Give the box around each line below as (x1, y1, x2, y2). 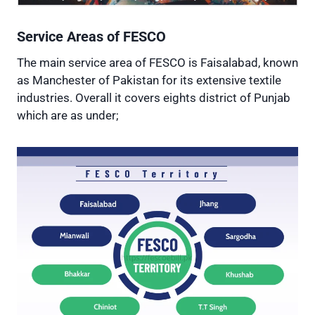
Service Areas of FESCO (17, 29, 166, 46)
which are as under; (17, 108, 119, 123)
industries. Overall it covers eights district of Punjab (17, 91, 290, 105)
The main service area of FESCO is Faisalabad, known (17, 56, 298, 70)
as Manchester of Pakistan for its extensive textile (17, 73, 281, 88)
